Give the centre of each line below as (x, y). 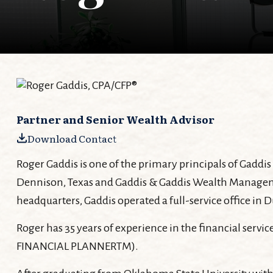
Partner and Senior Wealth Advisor (115, 119)
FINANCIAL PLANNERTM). (77, 246)
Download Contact (72, 138)
